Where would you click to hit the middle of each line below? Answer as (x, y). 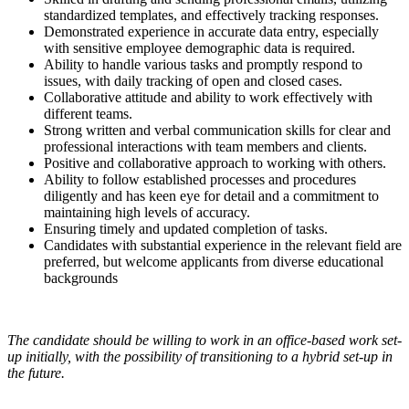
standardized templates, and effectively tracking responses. (211, 15)
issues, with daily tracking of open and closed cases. (193, 80)
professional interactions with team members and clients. (205, 146)
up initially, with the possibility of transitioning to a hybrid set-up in (200, 356)
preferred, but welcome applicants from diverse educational (214, 261)
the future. (36, 372)
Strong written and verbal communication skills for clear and (217, 130)
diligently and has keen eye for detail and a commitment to (211, 195)
